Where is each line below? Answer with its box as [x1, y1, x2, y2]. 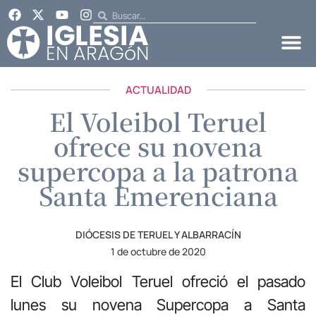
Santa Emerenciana [38, 177, 278, 213]
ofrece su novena [54, 128, 262, 164]
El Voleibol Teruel [49, 103, 267, 139]
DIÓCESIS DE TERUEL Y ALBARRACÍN [75, 227, 241, 241]
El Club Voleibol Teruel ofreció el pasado [11, 272, 305, 291]
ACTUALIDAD [125, 82, 191, 97]
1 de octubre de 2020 [110, 244, 206, 258]
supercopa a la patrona [18, 152, 298, 188]
